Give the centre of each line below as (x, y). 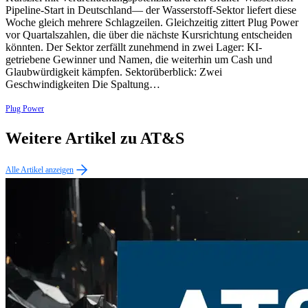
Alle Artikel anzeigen (40, 170)
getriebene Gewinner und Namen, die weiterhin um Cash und (139, 60)
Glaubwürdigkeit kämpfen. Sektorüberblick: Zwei (114, 72)
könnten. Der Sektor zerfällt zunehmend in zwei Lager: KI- (134, 47)
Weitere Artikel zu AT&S (95, 139)
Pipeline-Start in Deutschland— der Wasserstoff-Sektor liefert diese (151, 10)
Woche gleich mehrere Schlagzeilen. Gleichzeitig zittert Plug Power (152, 23)
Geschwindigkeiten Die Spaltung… (83, 85)
